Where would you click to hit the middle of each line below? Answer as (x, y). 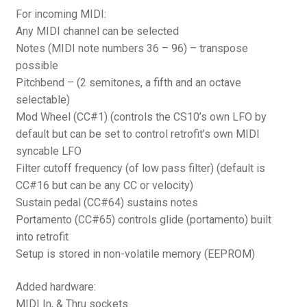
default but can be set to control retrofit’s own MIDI (137, 134)
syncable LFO (48, 151)
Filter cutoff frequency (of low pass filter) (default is (140, 168)
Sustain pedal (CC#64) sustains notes (107, 202)
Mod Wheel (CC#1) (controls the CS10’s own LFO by (141, 116)
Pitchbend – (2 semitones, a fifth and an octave (128, 82)
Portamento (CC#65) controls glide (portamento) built (143, 219)
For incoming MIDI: (61, 14)
